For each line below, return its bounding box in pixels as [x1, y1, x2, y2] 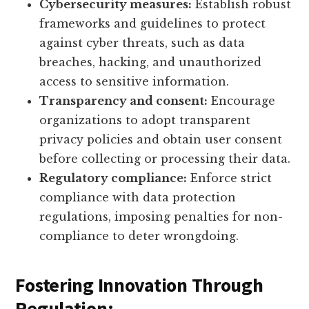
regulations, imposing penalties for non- [39, 210, 283, 224]
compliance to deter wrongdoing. [39, 229, 239, 243]
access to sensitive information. [39, 74, 230, 89]
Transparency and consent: [39, 94, 208, 108]
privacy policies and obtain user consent [39, 132, 283, 147]
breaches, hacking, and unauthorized [39, 55, 262, 70]
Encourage [208, 94, 276, 108]
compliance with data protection [39, 190, 237, 205]
